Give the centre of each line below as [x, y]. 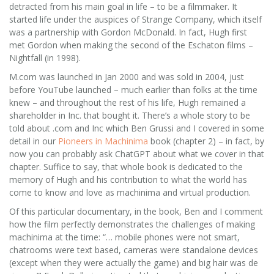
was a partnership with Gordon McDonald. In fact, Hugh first [128, 32]
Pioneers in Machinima [103, 141]
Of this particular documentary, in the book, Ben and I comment [136, 211]
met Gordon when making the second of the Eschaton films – [131, 45]
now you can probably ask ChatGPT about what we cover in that [137, 154]
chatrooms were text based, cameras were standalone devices [134, 250]
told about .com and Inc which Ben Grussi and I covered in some [137, 128]
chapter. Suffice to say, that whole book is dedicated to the [126, 166]
